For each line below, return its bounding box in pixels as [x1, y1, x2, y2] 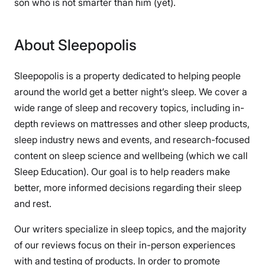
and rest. [14, 197, 51, 209]
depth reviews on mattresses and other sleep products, [14, 117, 250, 130]
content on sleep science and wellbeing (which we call [14, 149, 248, 161]
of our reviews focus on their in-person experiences [14, 238, 235, 251]
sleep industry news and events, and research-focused [14, 133, 250, 146]
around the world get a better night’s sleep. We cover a [14, 85, 247, 98]
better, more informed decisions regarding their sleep [14, 181, 241, 193]
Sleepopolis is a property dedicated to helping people [14, 69, 241, 82]
